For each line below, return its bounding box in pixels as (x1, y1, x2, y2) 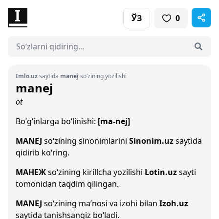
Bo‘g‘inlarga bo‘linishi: (16, 116, 98, 127)
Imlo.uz (16, 72, 38, 80)
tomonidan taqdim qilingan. (16, 178, 119, 189)
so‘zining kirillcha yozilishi (46, 167, 145, 177)
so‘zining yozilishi (79, 72, 127, 80)
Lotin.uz (145, 167, 177, 177)
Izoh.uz (159, 198, 188, 209)
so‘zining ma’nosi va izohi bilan (42, 198, 159, 209)
